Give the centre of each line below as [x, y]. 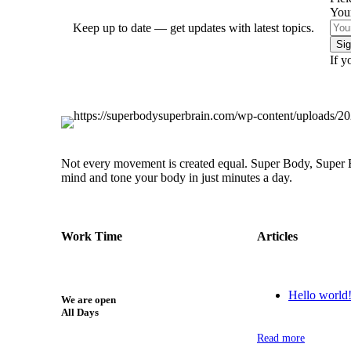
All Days [80, 312]
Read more [281, 338]
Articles [277, 237]
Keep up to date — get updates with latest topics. [194, 28]
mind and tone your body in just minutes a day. [177, 177]
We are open [89, 299]
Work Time [92, 237]
